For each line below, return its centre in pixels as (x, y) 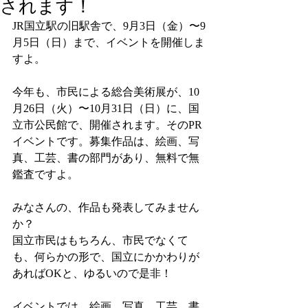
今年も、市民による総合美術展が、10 (106, 92)
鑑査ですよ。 (45, 174)
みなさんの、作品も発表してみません (106, 207)
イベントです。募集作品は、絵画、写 (106, 141)
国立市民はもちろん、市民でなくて (100, 240)
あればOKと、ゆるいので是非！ (92, 273)
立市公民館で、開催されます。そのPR (107, 125)
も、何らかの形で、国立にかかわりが (106, 257)
